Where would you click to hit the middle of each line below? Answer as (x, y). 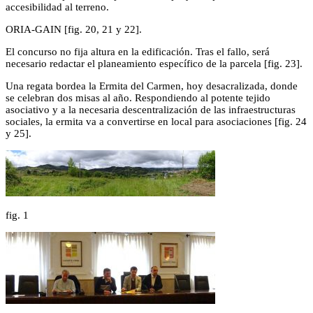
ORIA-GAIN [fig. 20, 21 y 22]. (74, 29)
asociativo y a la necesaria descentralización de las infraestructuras (151, 110)
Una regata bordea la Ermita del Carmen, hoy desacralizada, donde (152, 86)
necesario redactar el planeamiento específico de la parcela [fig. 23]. (154, 64)
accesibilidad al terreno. (57, 7)
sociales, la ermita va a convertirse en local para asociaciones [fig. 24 (156, 122)
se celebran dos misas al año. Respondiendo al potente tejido (138, 98)
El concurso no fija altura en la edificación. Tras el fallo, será (138, 52)
